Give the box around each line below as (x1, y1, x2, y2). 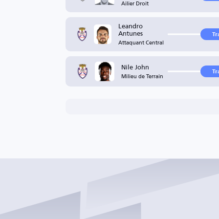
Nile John (121, 60, 149, 73)
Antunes (118, 27, 143, 39)
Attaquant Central (118, 37, 164, 47)
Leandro (118, 20, 143, 32)
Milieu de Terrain (121, 70, 163, 81)
